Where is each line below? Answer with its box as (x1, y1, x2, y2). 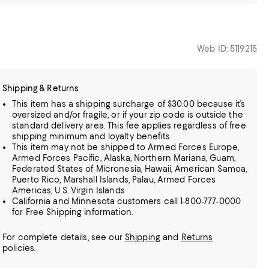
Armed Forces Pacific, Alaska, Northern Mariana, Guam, (12, 153, 235, 163)
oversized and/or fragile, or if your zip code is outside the (12, 110, 243, 119)
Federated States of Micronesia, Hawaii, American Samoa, (12, 164, 247, 174)
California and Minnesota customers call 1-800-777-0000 (12, 196, 241, 206)
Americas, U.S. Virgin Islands (12, 186, 125, 195)
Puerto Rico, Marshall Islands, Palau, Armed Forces (12, 175, 216, 184)
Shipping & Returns (2, 83, 79, 93)
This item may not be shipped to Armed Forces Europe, (12, 142, 239, 152)
